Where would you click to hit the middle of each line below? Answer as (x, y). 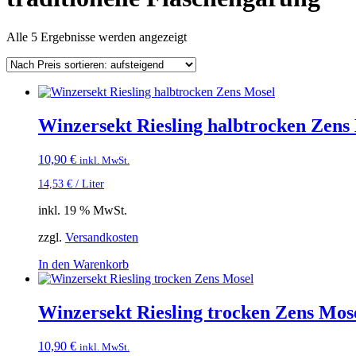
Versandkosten (102, 237)
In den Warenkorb (83, 264)
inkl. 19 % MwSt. (83, 210)
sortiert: (205, 64)
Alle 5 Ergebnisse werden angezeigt (97, 37)
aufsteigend (215, 79)
